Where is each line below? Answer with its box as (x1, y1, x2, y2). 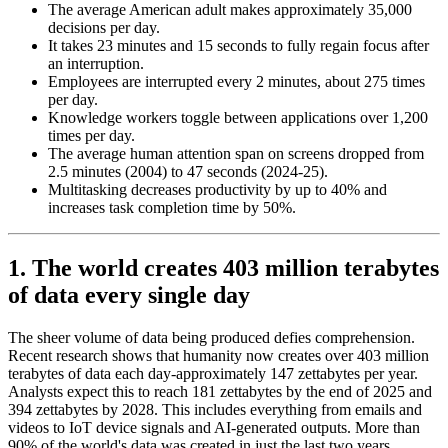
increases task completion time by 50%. (48, 198, 296, 216)
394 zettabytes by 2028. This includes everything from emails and (8, 400, 422, 418)
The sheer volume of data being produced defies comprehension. (8, 328, 415, 346)
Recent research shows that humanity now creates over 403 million (8, 346, 429, 364)
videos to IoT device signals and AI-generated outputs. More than (8, 418, 420, 436)
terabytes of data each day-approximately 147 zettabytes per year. (8, 364, 418, 382)
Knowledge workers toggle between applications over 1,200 (48, 108, 428, 126)
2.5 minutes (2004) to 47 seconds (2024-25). (48, 162, 328, 180)
